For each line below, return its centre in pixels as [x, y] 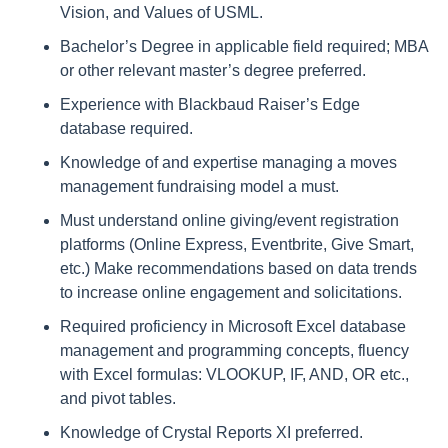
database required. [126, 128]
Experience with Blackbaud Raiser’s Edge [210, 104]
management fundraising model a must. [199, 186]
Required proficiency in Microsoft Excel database [233, 326]
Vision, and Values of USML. [161, 12]
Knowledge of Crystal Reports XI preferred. [211, 432]
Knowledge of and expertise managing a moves [228, 162]
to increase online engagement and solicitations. [231, 292]
